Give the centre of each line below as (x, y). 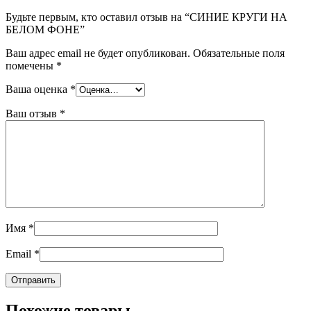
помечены (31, 66)
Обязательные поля (239, 53)
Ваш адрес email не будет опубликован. (98, 53)
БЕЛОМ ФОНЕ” (45, 30)
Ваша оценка (38, 90)
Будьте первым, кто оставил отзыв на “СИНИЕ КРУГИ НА (146, 17)
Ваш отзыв (33, 114)
